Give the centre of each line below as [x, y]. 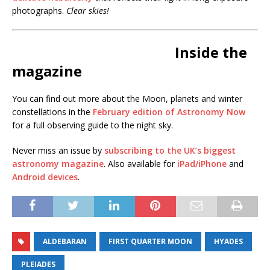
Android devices [45, 177]
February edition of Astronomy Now [169, 111]
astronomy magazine [58, 163]
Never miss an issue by [58, 150]
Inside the [211, 52]
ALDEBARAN [65, 241]
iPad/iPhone [202, 163]
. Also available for [140, 163]
